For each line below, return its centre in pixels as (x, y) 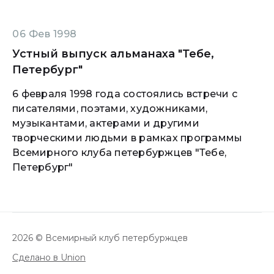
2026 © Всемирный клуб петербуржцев (100, 238)
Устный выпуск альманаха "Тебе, (113, 54)
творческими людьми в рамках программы (128, 138)
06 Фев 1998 (45, 34)
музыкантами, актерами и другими (106, 123)
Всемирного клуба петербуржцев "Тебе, (119, 153)
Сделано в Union (49, 257)
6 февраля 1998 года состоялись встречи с (125, 94)
